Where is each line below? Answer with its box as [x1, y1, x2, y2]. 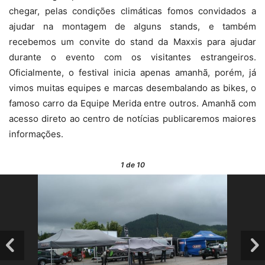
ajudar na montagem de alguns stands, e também [9, 21, 256, 33]
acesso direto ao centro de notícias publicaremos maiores [9, 113, 256, 125]
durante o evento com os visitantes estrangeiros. [9, 51, 256, 63]
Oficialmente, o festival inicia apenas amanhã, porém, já [9, 67, 256, 79]
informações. [9, 128, 63, 140]
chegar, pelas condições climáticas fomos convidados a [9, 5, 256, 17]
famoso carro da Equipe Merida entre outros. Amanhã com [9, 98, 256, 109]
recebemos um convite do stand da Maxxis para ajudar [9, 36, 256, 48]
